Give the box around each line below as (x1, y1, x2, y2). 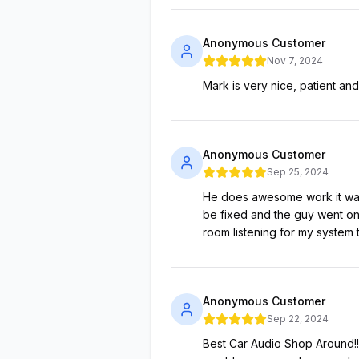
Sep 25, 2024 (267, 165, 329, 178)
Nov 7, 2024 (267, 54, 323, 67)
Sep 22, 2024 (267, 312, 329, 325)
